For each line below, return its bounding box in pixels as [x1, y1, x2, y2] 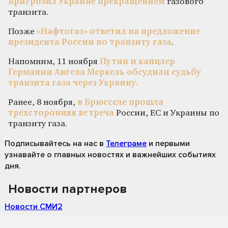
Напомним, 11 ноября [8, 57, 100, 66]
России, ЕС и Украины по [114, 108, 219, 118]
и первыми [147, 138, 190, 149]
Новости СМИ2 [5, 201, 63, 212]
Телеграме [106, 138, 147, 149]
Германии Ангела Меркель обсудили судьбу [8, 68, 201, 77]
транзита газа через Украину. [8, 78, 137, 88]
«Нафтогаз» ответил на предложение [37, 27, 201, 36]
